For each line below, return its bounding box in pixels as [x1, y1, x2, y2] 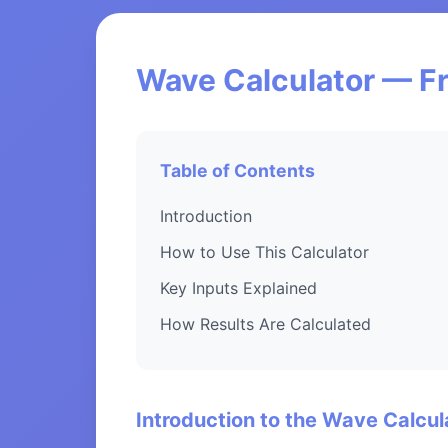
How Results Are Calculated [160, 313, 371, 334]
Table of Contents [160, 159, 315, 181]
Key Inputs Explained [160, 277, 317, 298]
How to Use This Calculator [160, 241, 369, 262]
